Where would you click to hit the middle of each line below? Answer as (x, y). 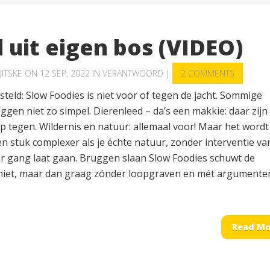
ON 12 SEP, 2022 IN (62, 73)
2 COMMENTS (208, 73)
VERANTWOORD (133, 73)
